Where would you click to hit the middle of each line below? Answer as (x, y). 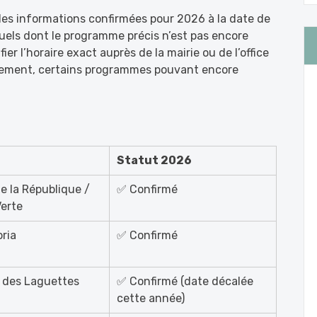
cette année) (151, 298)
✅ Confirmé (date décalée (185, 281)
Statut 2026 (154, 160)
